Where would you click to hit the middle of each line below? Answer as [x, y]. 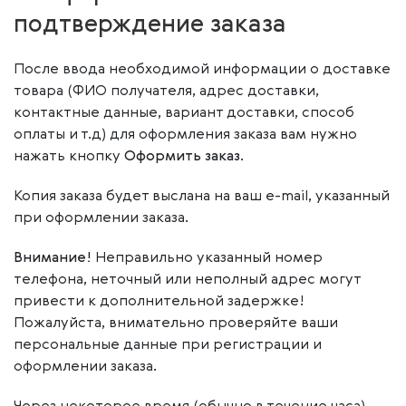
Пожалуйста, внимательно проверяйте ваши [176, 324]
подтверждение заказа [150, 25]
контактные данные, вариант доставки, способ [184, 113]
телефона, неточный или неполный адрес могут [187, 280]
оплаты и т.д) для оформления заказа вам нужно [185, 135]
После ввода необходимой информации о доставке [202, 70]
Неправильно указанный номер [207, 258]
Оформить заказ [182, 157]
